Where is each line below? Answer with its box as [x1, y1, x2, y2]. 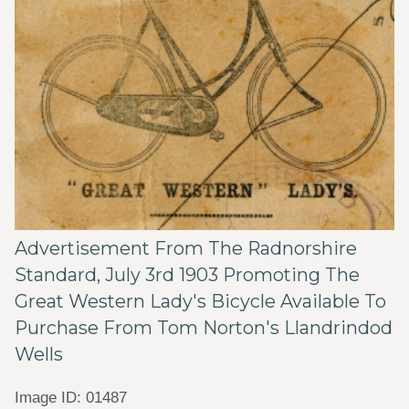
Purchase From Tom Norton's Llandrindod [14, 317, 393, 340]
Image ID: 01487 [14, 389, 127, 406]
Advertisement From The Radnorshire [14, 237, 357, 260]
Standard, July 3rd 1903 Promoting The [14, 264, 360, 287]
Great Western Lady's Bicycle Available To [14, 290, 386, 313]
